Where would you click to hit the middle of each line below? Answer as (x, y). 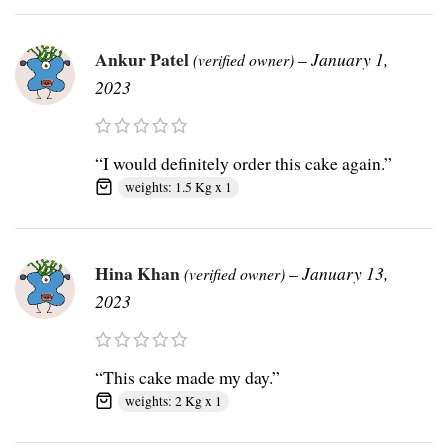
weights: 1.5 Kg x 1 (178, 187)
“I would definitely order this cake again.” (243, 163)
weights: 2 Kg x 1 (173, 401)
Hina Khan (139, 273)
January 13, (345, 273)
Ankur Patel (144, 59)
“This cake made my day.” (187, 377)
